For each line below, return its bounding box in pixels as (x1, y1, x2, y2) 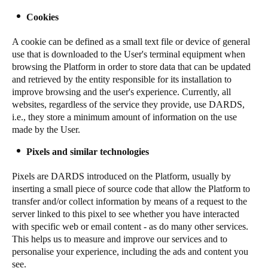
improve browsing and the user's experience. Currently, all (12, 87, 231, 97)
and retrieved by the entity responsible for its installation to (12, 74, 232, 84)
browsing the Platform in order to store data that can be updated (12, 62, 251, 72)
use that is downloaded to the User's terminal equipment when (12, 49, 245, 59)
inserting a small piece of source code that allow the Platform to (12, 184, 250, 194)
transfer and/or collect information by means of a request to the (12, 196, 247, 206)
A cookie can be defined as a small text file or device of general (12, 36, 250, 47)
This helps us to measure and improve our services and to (12, 234, 227, 244)
